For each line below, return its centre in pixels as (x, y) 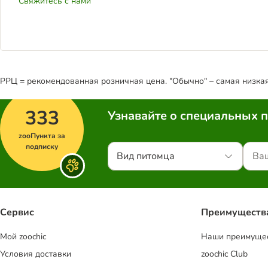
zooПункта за (42, 136)
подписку (42, 147)
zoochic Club (224, 254)
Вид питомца (146, 156)
